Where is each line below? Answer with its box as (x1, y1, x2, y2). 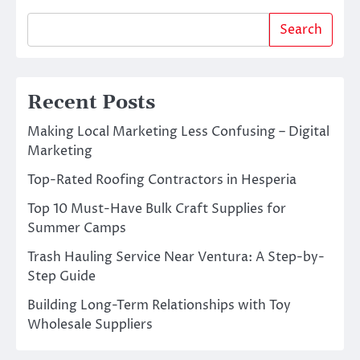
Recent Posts (27, 91, 155, 116)
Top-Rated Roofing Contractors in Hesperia (27, 171, 297, 190)
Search (280, 21, 322, 39)
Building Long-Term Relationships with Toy (27, 297, 291, 315)
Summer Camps (27, 219, 126, 238)
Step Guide (27, 268, 96, 286)
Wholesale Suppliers (27, 316, 153, 334)
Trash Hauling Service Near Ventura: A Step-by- (27, 248, 325, 267)
